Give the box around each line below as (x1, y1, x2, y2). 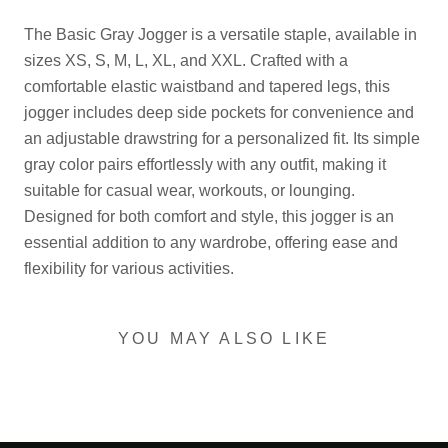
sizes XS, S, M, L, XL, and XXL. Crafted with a (24, 51, 348, 69)
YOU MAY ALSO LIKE (117, 330, 331, 348)
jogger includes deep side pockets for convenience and (24, 103, 414, 121)
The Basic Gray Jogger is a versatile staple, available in (24, 25, 417, 43)
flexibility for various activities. (24, 259, 234, 277)
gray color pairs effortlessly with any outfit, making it (24, 155, 386, 173)
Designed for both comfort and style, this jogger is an (24, 207, 394, 225)
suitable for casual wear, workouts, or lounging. (24, 181, 355, 199)
